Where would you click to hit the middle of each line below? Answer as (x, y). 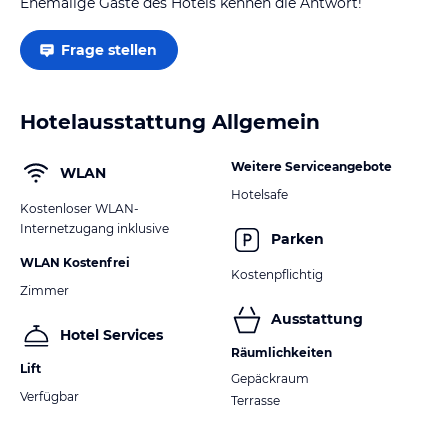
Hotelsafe (259, 194)
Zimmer (44, 290)
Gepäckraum (270, 378)
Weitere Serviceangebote (311, 166)
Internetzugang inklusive (94, 228)
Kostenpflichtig (277, 274)
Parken (297, 239)
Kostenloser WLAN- (79, 208)
